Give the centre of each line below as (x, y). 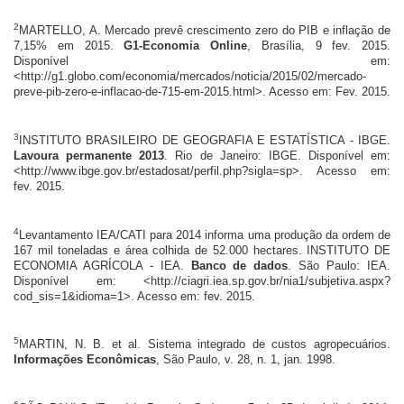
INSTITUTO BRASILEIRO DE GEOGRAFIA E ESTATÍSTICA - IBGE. (205, 140)
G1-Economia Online (185, 45)
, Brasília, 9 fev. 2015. (319, 45)
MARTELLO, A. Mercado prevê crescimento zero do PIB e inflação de (205, 30)
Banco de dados (239, 265)
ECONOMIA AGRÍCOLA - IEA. (102, 265)
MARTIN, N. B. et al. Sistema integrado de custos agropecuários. (205, 344)
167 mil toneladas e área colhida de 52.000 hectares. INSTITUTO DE (202, 250)
